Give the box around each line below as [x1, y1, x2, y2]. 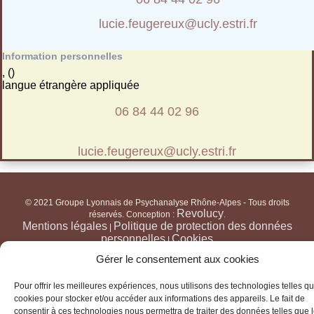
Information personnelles [2, 50, 123, 62]
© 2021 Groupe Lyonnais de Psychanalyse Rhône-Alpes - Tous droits [25, 197, 289, 207]
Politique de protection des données [113, 219, 292, 232]
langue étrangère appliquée [2, 78, 139, 91]
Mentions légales [22, 219, 107, 232]
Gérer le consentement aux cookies [95, 252, 259, 265]
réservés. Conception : [88, 209, 177, 219]
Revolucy [176, 207, 224, 219]
